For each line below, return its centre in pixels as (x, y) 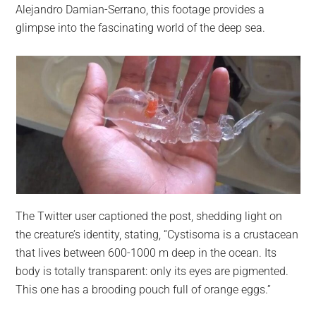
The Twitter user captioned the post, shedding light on (149, 216)
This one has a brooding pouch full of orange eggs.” (144, 289)
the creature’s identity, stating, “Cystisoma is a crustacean (157, 234)
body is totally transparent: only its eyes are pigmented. (152, 271)
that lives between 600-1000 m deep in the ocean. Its (146, 253)
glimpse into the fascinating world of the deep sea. (141, 28)
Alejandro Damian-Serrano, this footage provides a (140, 9)
